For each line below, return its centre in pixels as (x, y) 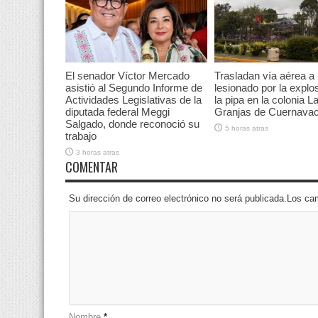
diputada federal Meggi (117, 112)
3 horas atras (98, 153)
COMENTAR (92, 166)
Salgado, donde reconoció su (132, 124)
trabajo (81, 136)
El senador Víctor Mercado (127, 76)
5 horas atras (247, 128)
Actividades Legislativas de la (133, 100)
